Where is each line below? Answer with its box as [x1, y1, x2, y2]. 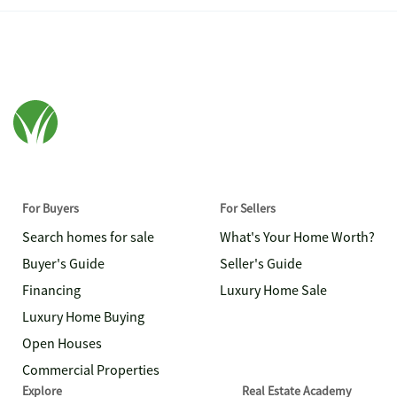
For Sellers [220, 200, 276, 216]
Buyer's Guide [22, 255, 105, 273]
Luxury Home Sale [220, 282, 327, 300]
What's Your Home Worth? [220, 229, 375, 246]
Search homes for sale [22, 229, 154, 246]
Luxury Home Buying [22, 308, 144, 326]
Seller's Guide [220, 255, 302, 273]
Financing [22, 282, 81, 300]
